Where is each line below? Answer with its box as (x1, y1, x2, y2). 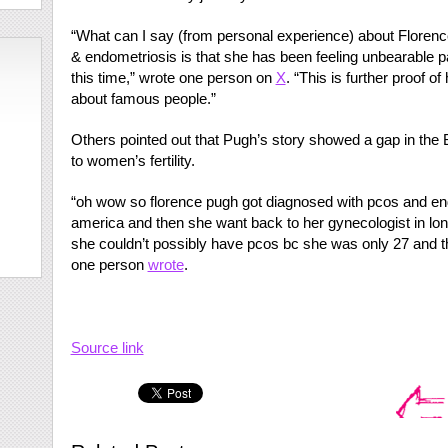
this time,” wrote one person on (70, 69, 276, 86)
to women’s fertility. (70, 152, 195, 169)
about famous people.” (70, 90, 216, 107)
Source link (70, 339, 144, 356)
